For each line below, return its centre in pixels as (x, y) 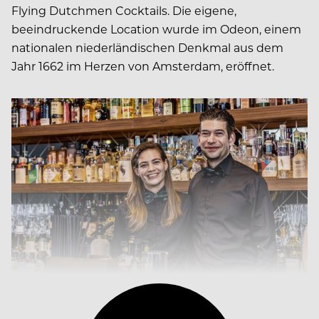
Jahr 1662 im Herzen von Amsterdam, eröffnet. (143, 66)
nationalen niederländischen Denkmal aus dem (147, 47)
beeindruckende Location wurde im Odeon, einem (156, 28)
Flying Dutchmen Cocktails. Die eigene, (124, 10)
